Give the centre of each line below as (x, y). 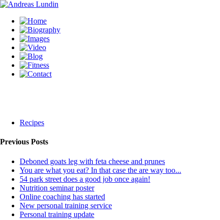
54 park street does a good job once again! (85, 179)
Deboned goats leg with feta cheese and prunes (92, 161)
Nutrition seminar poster (57, 188)
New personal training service (66, 205)
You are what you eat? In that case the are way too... (100, 170)
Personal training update (57, 214)
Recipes (32, 123)
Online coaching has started (62, 196)
